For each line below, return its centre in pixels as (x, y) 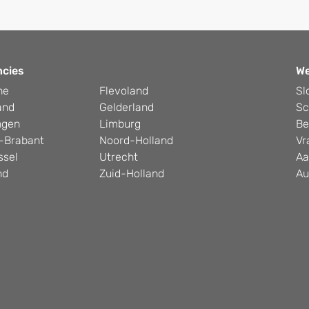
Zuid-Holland (132, 173)
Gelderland (127, 107)
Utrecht (119, 157)
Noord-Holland (136, 140)
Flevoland (124, 91)
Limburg (120, 124)
